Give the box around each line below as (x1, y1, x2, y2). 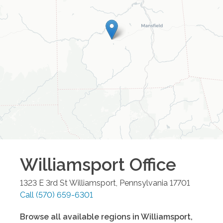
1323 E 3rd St (20, 178, 68, 188)
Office (125, 154, 176, 175)
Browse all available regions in (20, 212, 141, 222)
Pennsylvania (119, 178, 168, 188)
